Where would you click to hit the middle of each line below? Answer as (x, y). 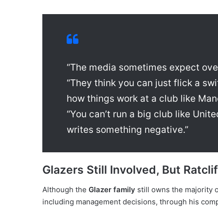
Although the (65, 189)
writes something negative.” (127, 130)
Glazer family (112, 189)
